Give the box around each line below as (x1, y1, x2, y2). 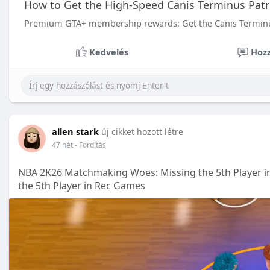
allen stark (52, 125, 99, 137)
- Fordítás (75, 140, 106, 150)
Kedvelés (89, 46, 128, 58)
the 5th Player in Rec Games (18, 179, 145, 192)
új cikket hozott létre (101, 126, 183, 137)
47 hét (52, 140, 73, 150)
